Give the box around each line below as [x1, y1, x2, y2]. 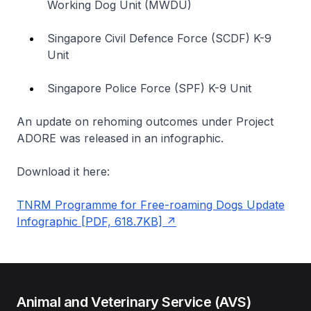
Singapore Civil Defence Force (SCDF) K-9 [47, 31, 271, 45]
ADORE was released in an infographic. [17, 131, 224, 145]
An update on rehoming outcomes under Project [17, 114, 274, 128]
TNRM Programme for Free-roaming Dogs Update [17, 197, 285, 212]
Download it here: [17, 164, 110, 178]
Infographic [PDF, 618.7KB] [17, 214, 162, 228]
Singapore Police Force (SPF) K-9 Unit [47, 81, 255, 95]
